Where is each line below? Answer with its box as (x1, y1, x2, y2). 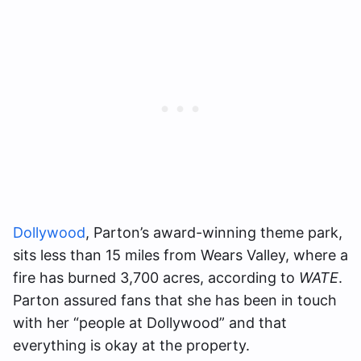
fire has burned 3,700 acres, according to (13, 268, 299, 286)
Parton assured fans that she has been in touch (13, 291, 337, 309)
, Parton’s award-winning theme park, (85, 223, 342, 241)
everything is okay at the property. (13, 336, 250, 354)
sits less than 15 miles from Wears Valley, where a (13, 246, 348, 263)
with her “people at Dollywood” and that (13, 313, 287, 331)
